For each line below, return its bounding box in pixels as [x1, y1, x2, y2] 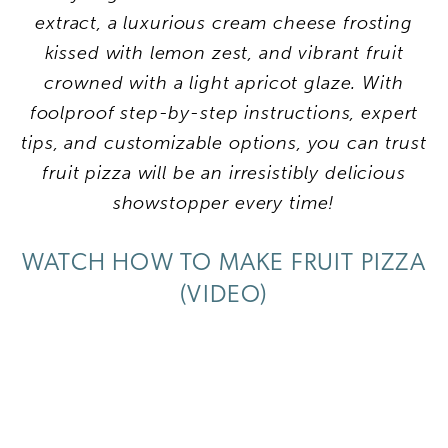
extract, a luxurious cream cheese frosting [35, 11, 413, 34]
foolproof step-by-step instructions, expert [29, 101, 419, 124]
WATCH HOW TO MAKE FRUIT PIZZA [22, 251, 426, 276]
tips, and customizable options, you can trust [21, 131, 427, 154]
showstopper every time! [112, 191, 336, 214]
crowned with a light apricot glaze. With [44, 71, 404, 94]
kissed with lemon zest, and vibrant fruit [44, 41, 404, 64]
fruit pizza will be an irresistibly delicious [42, 161, 406, 184]
